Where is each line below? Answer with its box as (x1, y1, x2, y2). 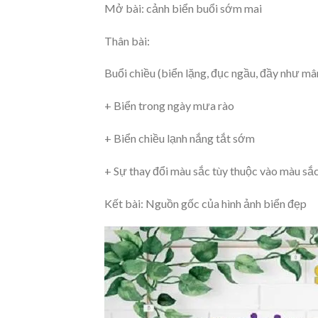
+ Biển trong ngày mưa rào (104, 99, 234, 113)
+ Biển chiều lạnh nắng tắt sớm (104, 131, 255, 146)
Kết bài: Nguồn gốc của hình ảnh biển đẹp (104, 196, 307, 210)
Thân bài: (104, 33, 150, 48)
